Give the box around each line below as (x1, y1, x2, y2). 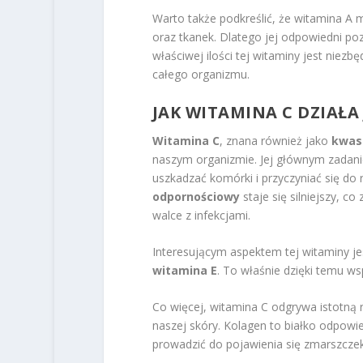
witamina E (152, 262, 217, 278)
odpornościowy (152, 188, 240, 204)
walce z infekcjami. (152, 207, 250, 223)
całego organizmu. (152, 66, 250, 83)
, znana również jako (219, 132, 331, 148)
